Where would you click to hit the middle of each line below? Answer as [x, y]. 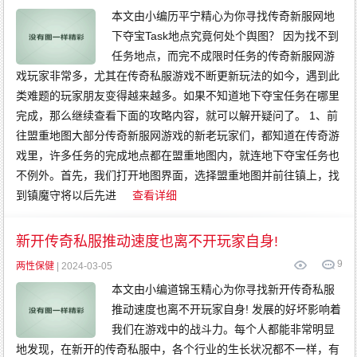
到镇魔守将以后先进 [67, 195]
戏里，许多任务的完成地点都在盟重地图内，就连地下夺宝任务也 [178, 155]
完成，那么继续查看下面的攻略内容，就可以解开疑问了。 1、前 [177, 116]
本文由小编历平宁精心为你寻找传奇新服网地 [224, 16]
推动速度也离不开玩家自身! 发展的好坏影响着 [227, 309]
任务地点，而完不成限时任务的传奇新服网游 [224, 56]
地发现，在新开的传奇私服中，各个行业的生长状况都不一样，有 [178, 349]
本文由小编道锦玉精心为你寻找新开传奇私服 [224, 289]
